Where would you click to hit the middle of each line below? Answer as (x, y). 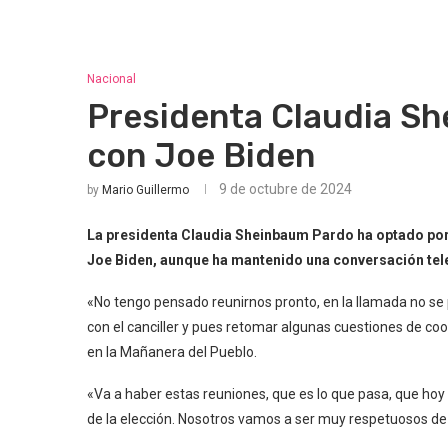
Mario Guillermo (145, 190)
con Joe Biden (201, 155)
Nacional (111, 79)
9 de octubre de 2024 (285, 189)
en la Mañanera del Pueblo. (172, 352)
